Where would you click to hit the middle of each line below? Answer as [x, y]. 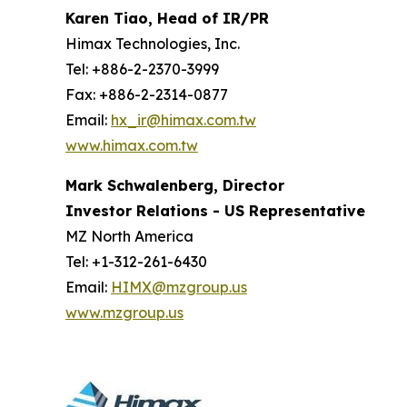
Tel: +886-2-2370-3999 [142, 69]
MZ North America [129, 236]
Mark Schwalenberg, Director [175, 185]
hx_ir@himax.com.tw [184, 119]
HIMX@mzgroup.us [179, 287]
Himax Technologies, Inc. [153, 43]
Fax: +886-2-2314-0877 [147, 94]
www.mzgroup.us [124, 312]
